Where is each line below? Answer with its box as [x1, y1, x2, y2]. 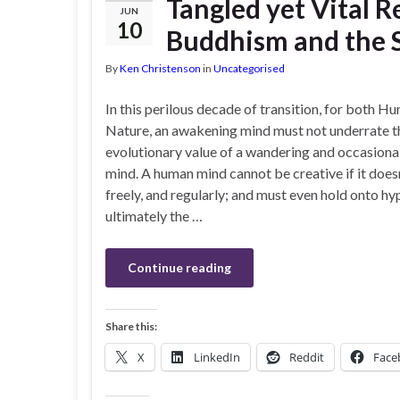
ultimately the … [105, 207, 203, 224]
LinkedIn [194, 349, 240, 365]
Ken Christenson [120, 62, 201, 75]
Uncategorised [213, 62, 285, 75]
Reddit [289, 349, 324, 365]
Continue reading [128, 260, 231, 275]
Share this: [105, 320, 157, 333]
